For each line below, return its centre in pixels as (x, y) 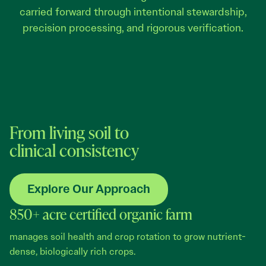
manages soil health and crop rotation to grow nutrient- (128, 237)
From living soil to (69, 132)
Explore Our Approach (89, 189)
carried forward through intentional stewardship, (133, 12)
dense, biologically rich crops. (72, 252)
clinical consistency (74, 150)
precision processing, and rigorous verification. (133, 28)
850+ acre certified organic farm (101, 214)
